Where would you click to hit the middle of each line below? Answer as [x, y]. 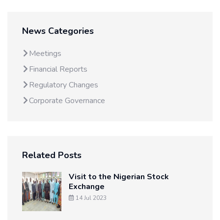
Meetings [45, 54]
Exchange [87, 187]
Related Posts [52, 155]
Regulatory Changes [64, 85]
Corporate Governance [67, 101]
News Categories [58, 31]
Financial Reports [58, 69]
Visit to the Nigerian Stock [119, 177]
